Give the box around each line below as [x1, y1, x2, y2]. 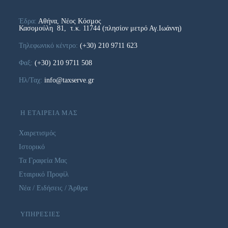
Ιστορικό [19, 142, 45, 151]
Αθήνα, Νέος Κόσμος [38, 17, 102, 25]
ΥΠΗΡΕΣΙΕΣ [20, 210, 61, 218]
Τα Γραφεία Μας [19, 156, 68, 164]
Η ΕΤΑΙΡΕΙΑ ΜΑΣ [20, 108, 78, 117]
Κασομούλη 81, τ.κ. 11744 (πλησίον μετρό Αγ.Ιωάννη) [19, 24, 182, 32]
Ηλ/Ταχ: [19, 76, 45, 84]
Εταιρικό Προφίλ [19, 170, 69, 178]
